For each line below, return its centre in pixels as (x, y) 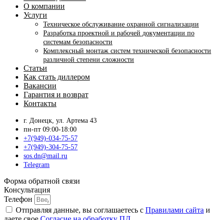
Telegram (37, 165)
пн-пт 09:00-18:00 (50, 129)
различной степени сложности (89, 59)
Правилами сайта (175, 210)
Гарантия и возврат (56, 94)
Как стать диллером (57, 77)
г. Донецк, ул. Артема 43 (60, 120)
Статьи (35, 68)
